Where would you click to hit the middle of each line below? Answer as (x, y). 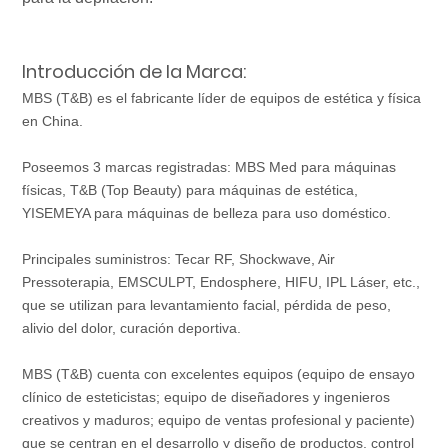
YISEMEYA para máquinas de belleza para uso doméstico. (206, 212)
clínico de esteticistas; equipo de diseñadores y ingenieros (206, 396)
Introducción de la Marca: (134, 71)
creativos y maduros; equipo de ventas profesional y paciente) (218, 419)
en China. (52, 120)
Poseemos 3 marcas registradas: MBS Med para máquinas (209, 166)
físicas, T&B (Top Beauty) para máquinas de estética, (190, 189)
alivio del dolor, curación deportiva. (131, 327)
